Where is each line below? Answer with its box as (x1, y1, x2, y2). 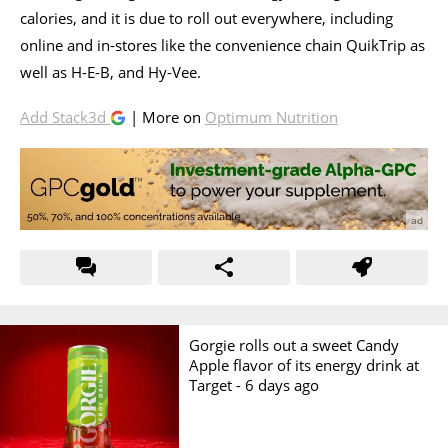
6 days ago (245, 374, 320, 395)
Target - (189, 374, 246, 395)
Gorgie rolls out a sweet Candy (189, 334, 400, 355)
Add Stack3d (20, 106, 110, 127)
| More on (126, 106, 205, 127)
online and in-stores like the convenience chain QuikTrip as (20, 34, 425, 55)
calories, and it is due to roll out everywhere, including (20, 7, 393, 28)
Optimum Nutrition (205, 106, 338, 127)
